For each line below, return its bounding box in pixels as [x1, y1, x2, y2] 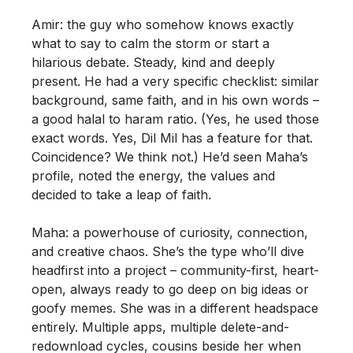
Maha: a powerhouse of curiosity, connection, [32, 225, 308, 241]
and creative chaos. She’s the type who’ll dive [32, 243, 304, 260]
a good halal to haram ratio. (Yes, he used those [32, 111, 319, 128]
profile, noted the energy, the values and [32, 168, 275, 184]
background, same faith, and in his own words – [32, 92, 319, 109]
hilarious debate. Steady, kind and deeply [32, 54, 275, 71]
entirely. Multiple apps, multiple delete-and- [32, 319, 289, 336]
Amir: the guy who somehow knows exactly [32, 17, 294, 33]
